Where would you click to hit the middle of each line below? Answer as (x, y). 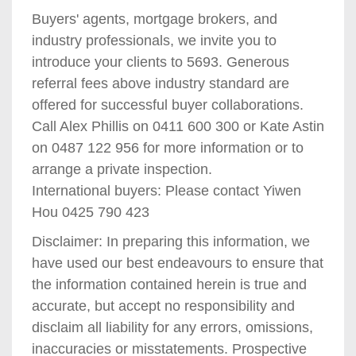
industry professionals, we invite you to (154, 40)
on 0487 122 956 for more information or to (168, 147)
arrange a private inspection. (122, 169)
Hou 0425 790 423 (91, 212)
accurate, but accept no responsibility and (163, 306)
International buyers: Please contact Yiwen (166, 190)
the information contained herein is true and (169, 284)
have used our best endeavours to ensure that (178, 263)
